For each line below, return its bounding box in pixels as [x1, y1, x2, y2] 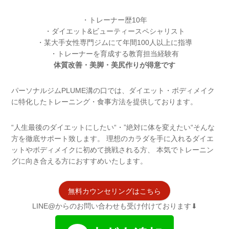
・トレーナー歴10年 [82, 16, 147, 25]
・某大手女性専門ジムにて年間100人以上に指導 [37, 38, 192, 47]
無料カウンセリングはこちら [68, 187, 161, 195]
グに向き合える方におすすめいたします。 [11, 157, 147, 166]
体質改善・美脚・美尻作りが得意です [54, 61, 175, 70]
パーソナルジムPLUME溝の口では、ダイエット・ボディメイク [11, 86, 215, 95]
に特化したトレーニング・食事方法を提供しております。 [11, 98, 197, 106]
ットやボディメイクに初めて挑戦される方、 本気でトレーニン [11, 146, 214, 154]
